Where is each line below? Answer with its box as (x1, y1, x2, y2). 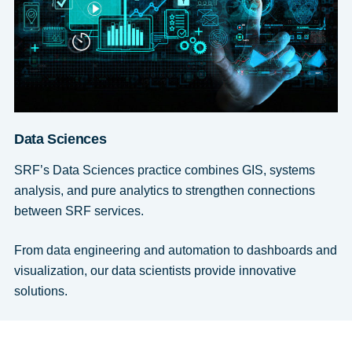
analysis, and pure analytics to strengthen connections (13, 184, 315, 198)
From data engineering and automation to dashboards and (13, 244, 337, 258)
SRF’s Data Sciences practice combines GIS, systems (13, 163, 315, 178)
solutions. (13, 284, 68, 299)
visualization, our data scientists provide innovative (13, 264, 296, 278)
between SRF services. (13, 204, 144, 218)
